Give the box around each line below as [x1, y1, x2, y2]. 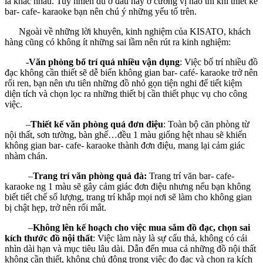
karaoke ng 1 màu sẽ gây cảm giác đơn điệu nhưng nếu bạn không [5, 181, 251, 191]
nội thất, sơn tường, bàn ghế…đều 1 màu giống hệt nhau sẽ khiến [5, 129, 247, 140]
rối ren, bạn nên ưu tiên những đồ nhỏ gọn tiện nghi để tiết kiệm [5, 77, 242, 88]
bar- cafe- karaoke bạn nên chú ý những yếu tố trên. [5, 6, 197, 16]
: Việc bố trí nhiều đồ [180, 56, 258, 67]
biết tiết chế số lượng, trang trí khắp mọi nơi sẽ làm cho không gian [5, 191, 252, 202]
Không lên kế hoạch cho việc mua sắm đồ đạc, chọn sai [33, 222, 250, 232]
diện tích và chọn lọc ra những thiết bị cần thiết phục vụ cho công [5, 88, 247, 99]
